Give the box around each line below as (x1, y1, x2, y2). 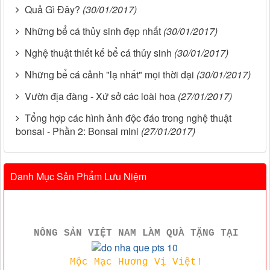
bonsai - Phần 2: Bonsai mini (16, 124, 139, 138)
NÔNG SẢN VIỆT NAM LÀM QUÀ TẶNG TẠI (34, 227, 239, 239)
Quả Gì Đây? (25, 2, 80, 16)
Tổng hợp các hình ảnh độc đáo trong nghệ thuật (25, 110, 231, 125)
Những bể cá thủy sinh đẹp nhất (25, 24, 161, 38)
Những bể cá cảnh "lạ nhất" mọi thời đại (25, 67, 194, 81)
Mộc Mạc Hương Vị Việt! (70, 256, 202, 268)
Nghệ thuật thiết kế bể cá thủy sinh (25, 45, 172, 60)
